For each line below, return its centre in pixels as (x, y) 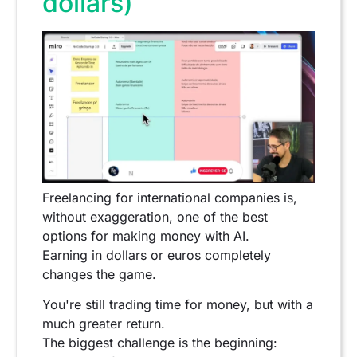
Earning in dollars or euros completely (157, 255)
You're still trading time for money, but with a (178, 305)
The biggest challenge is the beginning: (160, 343)
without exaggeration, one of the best (155, 216)
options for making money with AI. (146, 235)
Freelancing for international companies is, (170, 197)
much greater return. (104, 324)
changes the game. (99, 274)
